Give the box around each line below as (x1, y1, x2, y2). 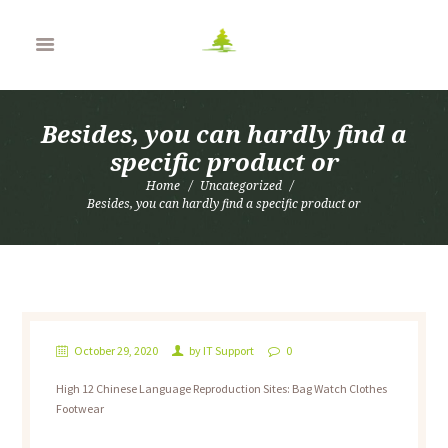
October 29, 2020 (73, 343, 158, 359)
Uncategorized (200, 176, 282, 194)
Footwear (55, 401, 104, 417)
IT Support (202, 343, 254, 359)
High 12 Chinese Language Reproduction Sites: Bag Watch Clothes (55, 381, 387, 397)
